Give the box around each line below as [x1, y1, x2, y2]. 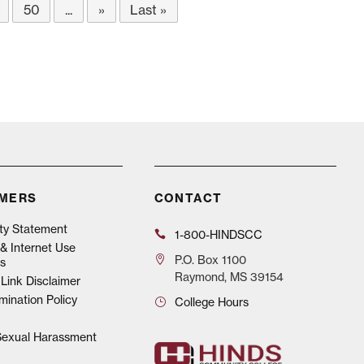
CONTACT [154, 190, 223, 206]
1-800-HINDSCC [174, 227, 262, 241]
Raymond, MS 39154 [174, 269, 284, 284]
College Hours [174, 294, 249, 309]
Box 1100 [193, 252, 246, 266]
